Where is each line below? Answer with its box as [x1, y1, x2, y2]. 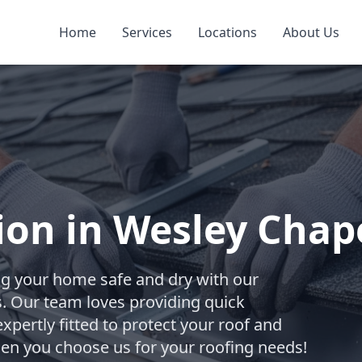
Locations [197, 23, 257, 41]
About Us [282, 23, 339, 41]
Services [121, 23, 172, 41]
